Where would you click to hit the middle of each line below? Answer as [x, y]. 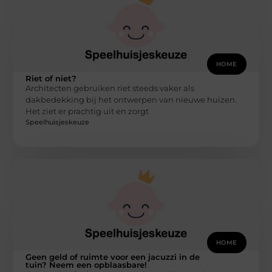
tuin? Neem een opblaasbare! [87, 264]
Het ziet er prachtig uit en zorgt [87, 111]
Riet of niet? [51, 79]
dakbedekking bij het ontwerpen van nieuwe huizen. [131, 100]
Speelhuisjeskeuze [58, 122]
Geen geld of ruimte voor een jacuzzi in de [113, 257]
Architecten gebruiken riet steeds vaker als [110, 88]
